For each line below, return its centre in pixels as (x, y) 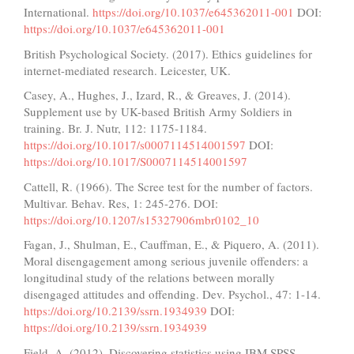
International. (58, 12)
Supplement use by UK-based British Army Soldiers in (158, 112)
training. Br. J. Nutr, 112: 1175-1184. (115, 128)
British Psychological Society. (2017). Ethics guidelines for (168, 53)
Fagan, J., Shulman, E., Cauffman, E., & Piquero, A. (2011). (171, 245)
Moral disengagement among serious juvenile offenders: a (166, 261)
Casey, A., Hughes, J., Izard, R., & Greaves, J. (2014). (157, 95)
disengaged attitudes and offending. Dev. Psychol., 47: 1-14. (172, 294)
